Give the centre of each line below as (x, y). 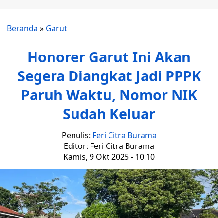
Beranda (22, 28)
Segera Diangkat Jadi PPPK (109, 76)
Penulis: (77, 135)
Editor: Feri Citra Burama (109, 146)
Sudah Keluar (109, 114)
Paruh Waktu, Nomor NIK (109, 95)
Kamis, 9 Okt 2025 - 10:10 (109, 157)
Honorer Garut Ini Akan (109, 57)
